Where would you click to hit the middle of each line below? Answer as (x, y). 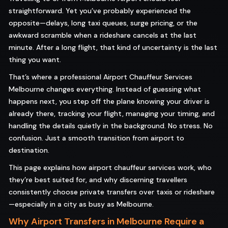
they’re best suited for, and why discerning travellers (98, 180)
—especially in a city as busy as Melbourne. (81, 204)
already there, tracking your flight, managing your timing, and (112, 114)
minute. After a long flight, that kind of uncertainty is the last (113, 48)
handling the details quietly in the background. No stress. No (111, 126)
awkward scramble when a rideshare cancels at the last (103, 35)
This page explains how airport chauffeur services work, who (110, 168)
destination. (29, 150)
